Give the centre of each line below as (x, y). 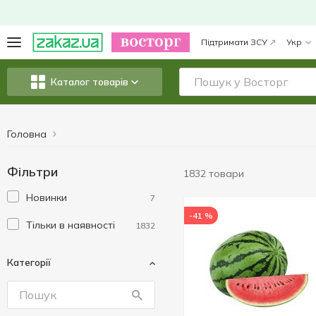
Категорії (29, 262)
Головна (27, 134)
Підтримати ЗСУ (234, 42)
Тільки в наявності (71, 225)
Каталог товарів (90, 82)
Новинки (47, 197)
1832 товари (214, 174)
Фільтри (32, 172)
